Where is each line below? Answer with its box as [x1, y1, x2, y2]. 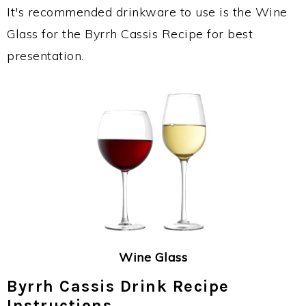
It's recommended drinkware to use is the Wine [7, 4, 288, 20]
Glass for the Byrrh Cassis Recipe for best [7, 26, 253, 42]
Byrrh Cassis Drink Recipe [7, 277, 229, 296]
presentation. [7, 48, 84, 64]
